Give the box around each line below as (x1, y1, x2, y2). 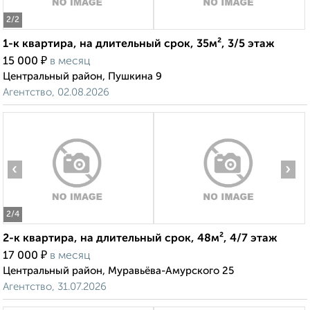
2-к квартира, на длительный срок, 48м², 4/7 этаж (3, 233, 277, 245)
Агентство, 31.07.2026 (3, 282, 107, 293)
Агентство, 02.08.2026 (3, 87, 109, 98)
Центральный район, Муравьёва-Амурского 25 (3, 266, 234, 277)
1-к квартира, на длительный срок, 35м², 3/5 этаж (3, 39, 275, 51)
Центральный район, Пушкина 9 (3, 71, 162, 82)
